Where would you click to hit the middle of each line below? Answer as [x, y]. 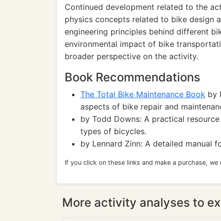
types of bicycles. [113, 131]
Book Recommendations [132, 77]
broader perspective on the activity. [131, 56]
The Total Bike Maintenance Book [143, 94]
